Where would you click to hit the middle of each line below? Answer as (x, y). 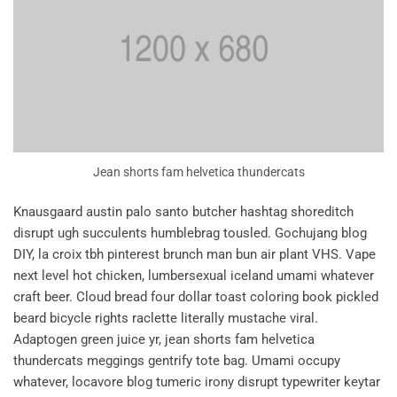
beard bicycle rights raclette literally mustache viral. (166, 319)
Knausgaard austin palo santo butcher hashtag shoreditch (183, 212)
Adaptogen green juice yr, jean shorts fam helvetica (164, 340)
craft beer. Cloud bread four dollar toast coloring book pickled (196, 297)
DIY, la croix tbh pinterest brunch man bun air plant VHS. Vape (195, 255)
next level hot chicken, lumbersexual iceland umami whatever (194, 276)
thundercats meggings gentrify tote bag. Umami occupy (177, 361)
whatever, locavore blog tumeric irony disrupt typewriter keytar (197, 382)
